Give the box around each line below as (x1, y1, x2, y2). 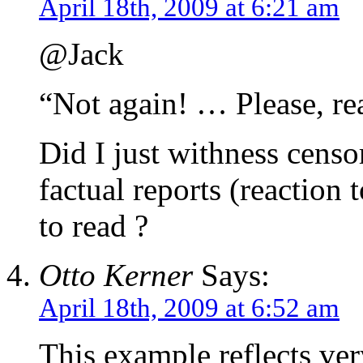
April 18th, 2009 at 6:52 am (39, 293, 340, 323)
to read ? (39, 208, 148, 244)
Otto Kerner (39, 258, 193, 293)
